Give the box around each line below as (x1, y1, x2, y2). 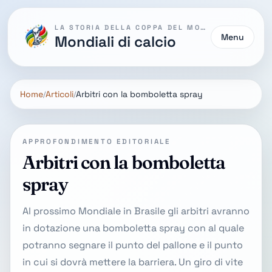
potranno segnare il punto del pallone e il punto (22, 239, 243, 251)
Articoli (46, 89, 73, 100)
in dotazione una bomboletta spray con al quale (22, 222, 244, 234)
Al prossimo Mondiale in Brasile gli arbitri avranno (22, 205, 250, 217)
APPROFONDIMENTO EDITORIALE (22, 137, 171, 146)
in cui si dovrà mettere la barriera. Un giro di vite (22, 256, 243, 268)
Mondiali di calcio (55, 32, 177, 51)
